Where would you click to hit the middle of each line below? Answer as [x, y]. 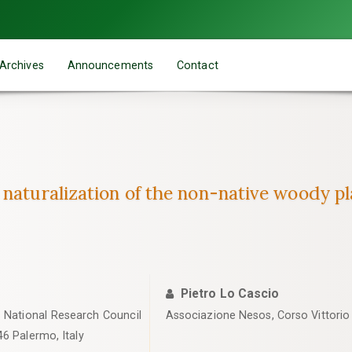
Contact [198, 65]
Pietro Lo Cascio [230, 293]
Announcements [110, 65]
